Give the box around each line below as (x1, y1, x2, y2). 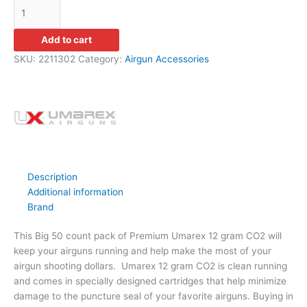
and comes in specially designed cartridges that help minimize (14, 275, 286, 287)
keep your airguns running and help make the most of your (14, 245, 271, 257)
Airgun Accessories (125, 53, 209, 64)
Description (27, 171, 77, 182)
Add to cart (41, 34, 92, 45)
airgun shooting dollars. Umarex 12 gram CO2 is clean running (14, 260, 287, 272)
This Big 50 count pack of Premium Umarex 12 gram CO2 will (14, 230, 282, 242)
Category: (78, 53, 125, 64)
